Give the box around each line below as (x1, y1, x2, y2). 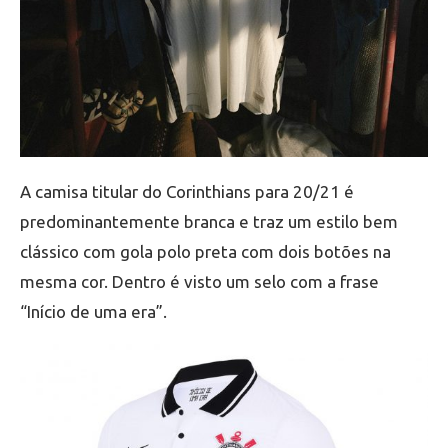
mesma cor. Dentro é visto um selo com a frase (20, 272, 379, 292)
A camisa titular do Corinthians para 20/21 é (20, 182, 354, 202)
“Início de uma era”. (20, 302, 167, 322)
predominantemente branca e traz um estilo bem (20, 212, 398, 232)
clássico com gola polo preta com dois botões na (20, 242, 391, 262)
